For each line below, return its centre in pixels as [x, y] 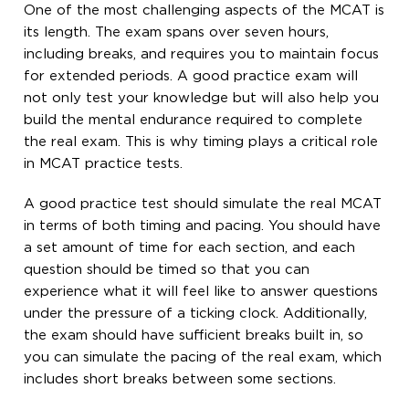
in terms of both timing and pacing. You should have [203, 225]
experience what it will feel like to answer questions [201, 291]
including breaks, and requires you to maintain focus [202, 54]
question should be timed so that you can [167, 269]
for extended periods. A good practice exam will [191, 76]
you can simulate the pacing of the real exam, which [203, 357]
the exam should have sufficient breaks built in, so [194, 335]
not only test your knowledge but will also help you [202, 98]
